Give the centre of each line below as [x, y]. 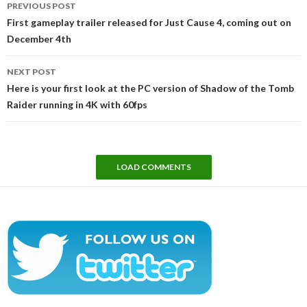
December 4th [39, 38]
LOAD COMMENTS [153, 167]
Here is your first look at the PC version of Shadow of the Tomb [150, 88]
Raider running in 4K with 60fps [77, 104]
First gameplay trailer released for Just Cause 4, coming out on [149, 22]
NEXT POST [32, 71]
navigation [46, 15]
